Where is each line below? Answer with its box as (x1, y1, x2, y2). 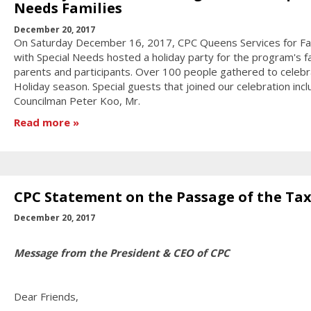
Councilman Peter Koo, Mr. (13, 93, 140, 108)
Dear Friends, (13, 289, 78, 303)
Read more (13, 115, 70, 130)
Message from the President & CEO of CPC (13, 245, 230, 260)
